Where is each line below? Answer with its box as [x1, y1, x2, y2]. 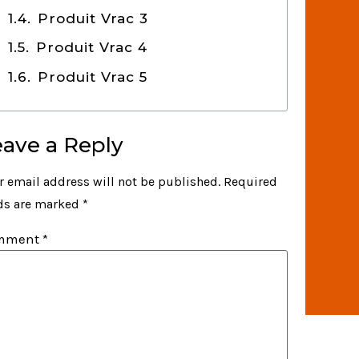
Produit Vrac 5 [38, 68, 148, 85]
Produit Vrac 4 [36, 39, 148, 56]
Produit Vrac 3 [38, 10, 149, 26]
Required [224, 174, 278, 190]
